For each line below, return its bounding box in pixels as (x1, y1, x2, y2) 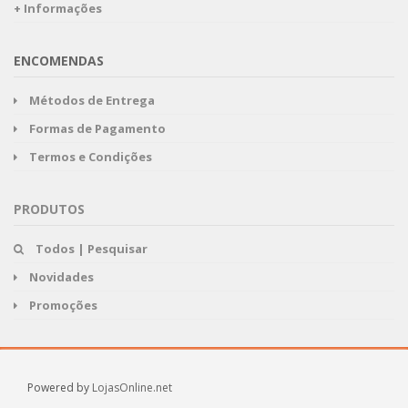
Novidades (29, 269, 94, 285)
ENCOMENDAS (14, 52, 104, 69)
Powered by (27, 380, 92, 395)
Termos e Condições (29, 148, 152, 165)
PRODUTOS (14, 200, 85, 218)
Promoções (29, 297, 97, 313)
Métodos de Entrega (29, 92, 155, 108)
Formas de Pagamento (29, 120, 166, 137)
